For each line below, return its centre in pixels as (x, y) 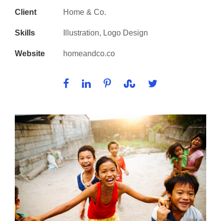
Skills (25, 33)
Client (26, 12)
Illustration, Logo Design (106, 33)
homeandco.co (89, 54)
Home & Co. (85, 12)
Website (30, 54)
